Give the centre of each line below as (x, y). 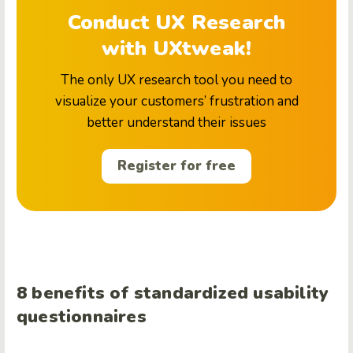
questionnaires (82, 316)
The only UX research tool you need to (176, 80)
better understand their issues (176, 122)
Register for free (176, 166)
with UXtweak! (176, 48)
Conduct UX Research (176, 22)
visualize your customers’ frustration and (176, 101)
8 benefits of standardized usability (173, 293)
